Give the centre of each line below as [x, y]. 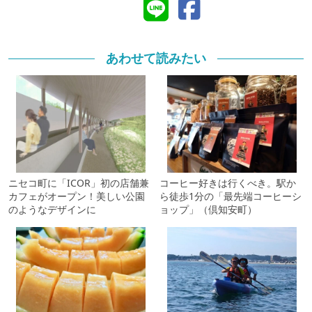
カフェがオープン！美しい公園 [77, 196]
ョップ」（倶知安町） [208, 209]
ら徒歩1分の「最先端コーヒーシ [231, 196]
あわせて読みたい [156, 58]
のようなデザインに [52, 209]
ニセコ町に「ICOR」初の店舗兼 [79, 182]
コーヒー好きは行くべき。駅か [228, 182]
